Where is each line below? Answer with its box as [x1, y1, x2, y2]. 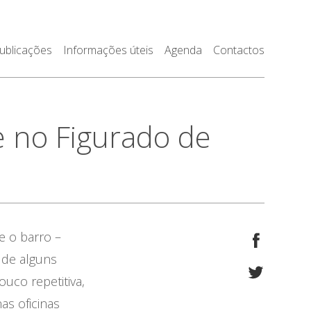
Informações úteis [62, 42, 153, 58]
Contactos [212, 42, 264, 58]
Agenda [164, 42, 202, 58]
